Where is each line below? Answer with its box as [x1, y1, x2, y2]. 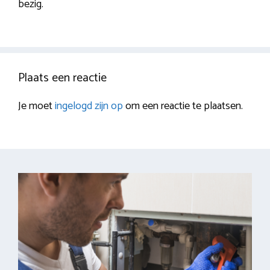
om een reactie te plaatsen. [123, 97, 243, 116]
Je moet [18, 97, 55, 116]
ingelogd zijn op [55, 97, 123, 116]
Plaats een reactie [18, 68, 107, 89]
